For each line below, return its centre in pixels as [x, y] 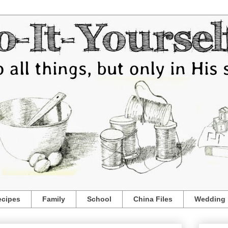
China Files [153, 199]
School [99, 199]
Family [54, 199]
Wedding [210, 199]
